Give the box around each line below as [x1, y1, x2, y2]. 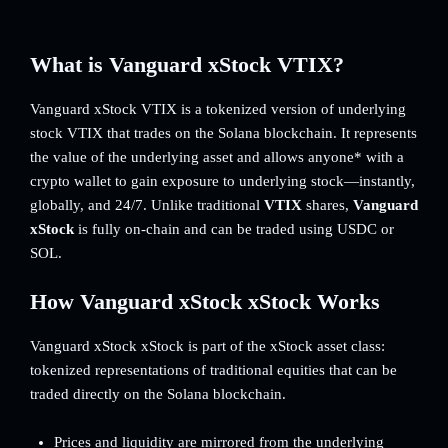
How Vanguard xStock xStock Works [30, 289, 380, 314]
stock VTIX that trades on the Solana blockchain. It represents [30, 125, 417, 141]
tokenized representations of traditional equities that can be [30, 362, 397, 378]
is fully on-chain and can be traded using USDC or [74, 221, 394, 237]
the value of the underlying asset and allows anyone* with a [30, 149, 404, 165]
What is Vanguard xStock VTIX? [30, 52, 344, 77]
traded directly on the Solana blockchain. [30, 386, 286, 402]
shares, [302, 197, 353, 213]
